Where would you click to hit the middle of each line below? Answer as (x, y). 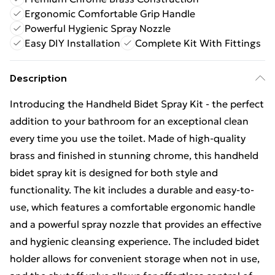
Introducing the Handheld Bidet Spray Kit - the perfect (137, 104)
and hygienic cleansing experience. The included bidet (135, 241)
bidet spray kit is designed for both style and (114, 172)
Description (38, 78)
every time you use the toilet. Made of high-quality (128, 138)
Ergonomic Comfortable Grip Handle (110, 14)
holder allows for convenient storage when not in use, (135, 258)
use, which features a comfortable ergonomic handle (133, 207)
